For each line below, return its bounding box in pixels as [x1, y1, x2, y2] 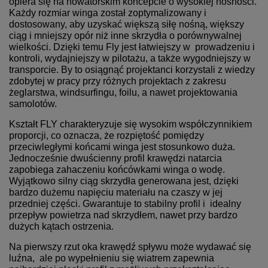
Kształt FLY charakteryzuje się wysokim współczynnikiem [9, 119, 252, 130]
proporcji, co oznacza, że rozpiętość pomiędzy [9, 130, 204, 141]
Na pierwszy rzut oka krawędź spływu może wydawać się [9, 242, 251, 252]
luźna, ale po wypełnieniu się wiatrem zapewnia [9, 253, 214, 264]
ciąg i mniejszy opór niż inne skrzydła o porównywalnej [9, 31, 244, 41]
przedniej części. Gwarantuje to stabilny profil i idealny [9, 199, 241, 209]
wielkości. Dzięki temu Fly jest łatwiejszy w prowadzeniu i [9, 42, 255, 53]
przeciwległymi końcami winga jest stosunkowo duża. [9, 142, 235, 153]
